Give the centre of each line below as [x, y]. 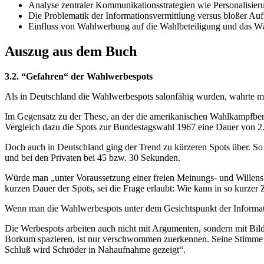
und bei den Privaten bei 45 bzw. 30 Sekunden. [93, 158]
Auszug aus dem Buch [71, 52]
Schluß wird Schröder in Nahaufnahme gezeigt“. [95, 250]
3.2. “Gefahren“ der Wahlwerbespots [79, 77]
